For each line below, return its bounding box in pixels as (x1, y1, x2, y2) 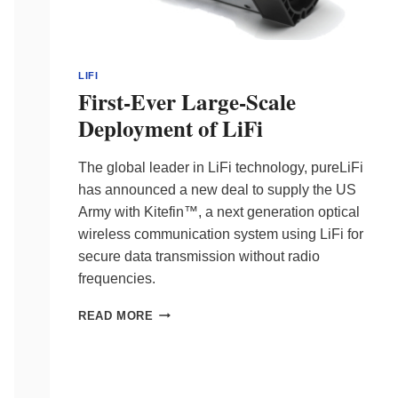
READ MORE (78, 308, 154, 322)
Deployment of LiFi (78, 111, 263, 145)
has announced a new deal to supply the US (78, 181, 356, 197)
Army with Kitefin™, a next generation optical (78, 203, 360, 219)
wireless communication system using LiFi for (78, 226, 363, 242)
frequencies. (78, 270, 155, 286)
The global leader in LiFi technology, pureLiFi (78, 159, 363, 175)
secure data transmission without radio (78, 248, 320, 264)
